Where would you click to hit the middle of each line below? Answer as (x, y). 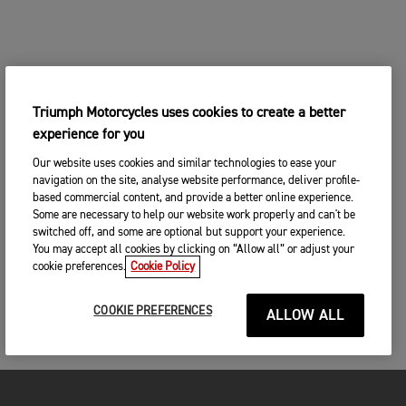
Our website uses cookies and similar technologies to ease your (185, 164)
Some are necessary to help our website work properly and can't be (194, 215)
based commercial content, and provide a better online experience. (193, 198)
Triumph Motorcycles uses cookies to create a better (189, 113)
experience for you (89, 135)
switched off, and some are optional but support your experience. (189, 232)
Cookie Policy (163, 267)
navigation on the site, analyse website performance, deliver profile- (197, 181)
